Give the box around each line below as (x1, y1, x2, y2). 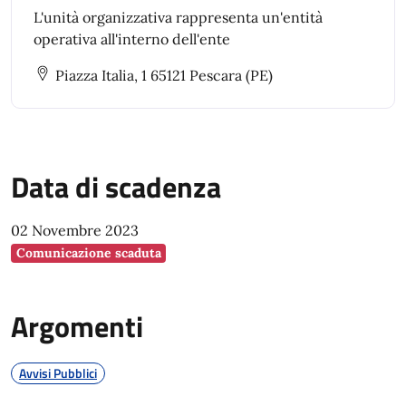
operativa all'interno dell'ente (34, 30, 230, 48)
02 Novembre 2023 (11, 221, 139, 239)
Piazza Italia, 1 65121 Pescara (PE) (55, 66, 273, 84)
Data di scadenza (11, 165, 221, 208)
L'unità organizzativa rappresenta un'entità (34, 8, 323, 26)
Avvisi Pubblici (19, 363, 97, 382)
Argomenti (11, 304, 143, 348)
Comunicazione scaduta (15, 245, 161, 261)
